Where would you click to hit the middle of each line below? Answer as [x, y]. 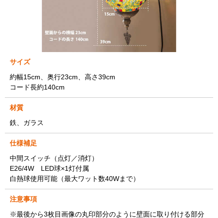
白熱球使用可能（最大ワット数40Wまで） [75, 178]
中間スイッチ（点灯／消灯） [54, 158]
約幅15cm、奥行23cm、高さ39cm [63, 77]
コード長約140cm [37, 87]
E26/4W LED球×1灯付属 [49, 168]
